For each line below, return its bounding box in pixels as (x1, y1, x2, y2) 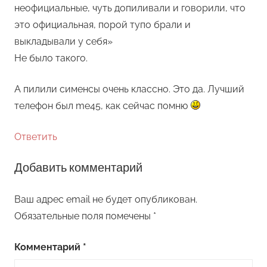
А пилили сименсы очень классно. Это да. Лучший (14, 83, 244, 95)
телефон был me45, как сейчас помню (14, 100, 190, 111)
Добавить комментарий (14, 160, 142, 175)
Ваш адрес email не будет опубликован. (14, 193, 197, 205)
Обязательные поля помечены (14, 210, 153, 222)
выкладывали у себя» (14, 35, 113, 47)
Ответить (14, 131, 57, 142)
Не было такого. (14, 52, 88, 64)
